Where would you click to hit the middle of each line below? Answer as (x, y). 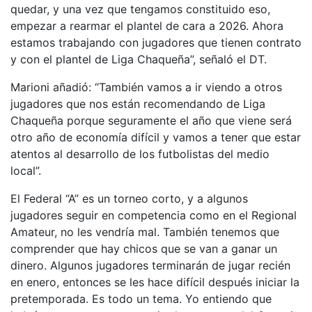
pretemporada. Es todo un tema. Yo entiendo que (141, 298)
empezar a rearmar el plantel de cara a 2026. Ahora (147, 25)
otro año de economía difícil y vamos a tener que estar (156, 137)
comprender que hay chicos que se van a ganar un (144, 248)
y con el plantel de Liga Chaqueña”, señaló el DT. (139, 59)
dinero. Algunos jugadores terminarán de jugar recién (150, 265)
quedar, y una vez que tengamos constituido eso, (140, 9)
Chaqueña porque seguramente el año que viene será (151, 120)
